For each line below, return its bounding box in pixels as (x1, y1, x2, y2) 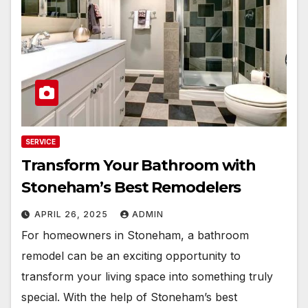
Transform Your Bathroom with (21, 155, 256, 175)
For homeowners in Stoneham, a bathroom (21, 228, 249, 242)
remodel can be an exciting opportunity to (21, 248, 241, 263)
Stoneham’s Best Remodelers (21, 177, 241, 197)
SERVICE (25, 137, 56, 146)
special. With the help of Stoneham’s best (21, 289, 237, 304)
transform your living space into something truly (21, 269, 273, 283)
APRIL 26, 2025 (34, 208, 111, 219)
